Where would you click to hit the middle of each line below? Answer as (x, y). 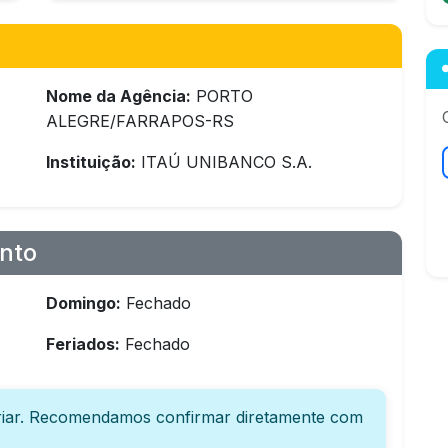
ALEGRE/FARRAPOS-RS (140, 121)
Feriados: (83, 344)
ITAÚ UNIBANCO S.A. (224, 162)
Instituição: (91, 162)
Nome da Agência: (118, 96)
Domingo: (83, 303)
